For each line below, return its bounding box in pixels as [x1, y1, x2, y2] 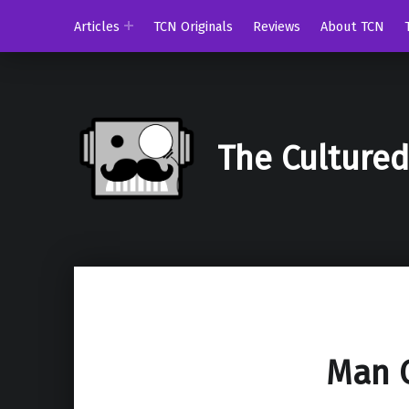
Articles [73, 17, 120, 35]
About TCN [320, 17, 385, 35]
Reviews [253, 17, 301, 35]
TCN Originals [153, 17, 234, 35]
